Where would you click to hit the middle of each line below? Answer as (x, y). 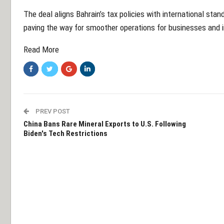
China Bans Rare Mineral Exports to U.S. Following (105, 124)
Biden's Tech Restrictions (65, 133)
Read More (41, 49)
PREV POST (52, 111)
